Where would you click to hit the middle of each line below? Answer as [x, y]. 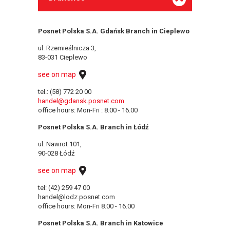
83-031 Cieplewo [63, 57]
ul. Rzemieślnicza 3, [67, 48]
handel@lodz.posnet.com [76, 197]
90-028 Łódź [56, 153]
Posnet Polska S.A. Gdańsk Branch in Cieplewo [114, 31]
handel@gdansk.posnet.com [81, 101]
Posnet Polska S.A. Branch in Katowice [101, 223]
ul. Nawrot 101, [60, 144]
